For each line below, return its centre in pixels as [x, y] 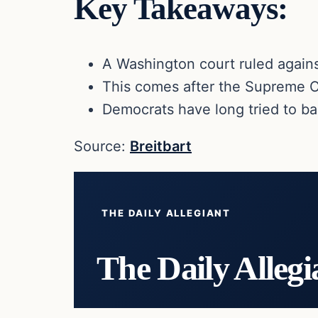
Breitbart [161, 146]
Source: [102, 146]
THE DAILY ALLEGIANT [166, 213]
